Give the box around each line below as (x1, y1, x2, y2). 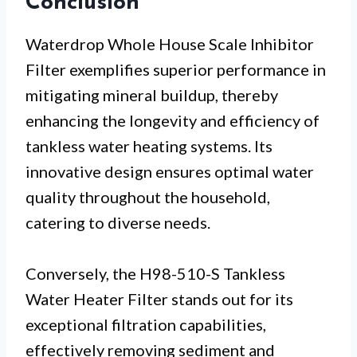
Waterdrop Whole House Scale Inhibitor (25, 33, 314, 53)
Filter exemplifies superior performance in (25, 59, 326, 79)
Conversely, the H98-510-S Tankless (25, 263, 285, 283)
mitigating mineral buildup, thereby (25, 84, 278, 104)
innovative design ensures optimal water (25, 161, 314, 181)
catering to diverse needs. (25, 212, 210, 232)
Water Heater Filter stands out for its (25, 288, 293, 308)
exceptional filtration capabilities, (25, 314, 266, 334)
